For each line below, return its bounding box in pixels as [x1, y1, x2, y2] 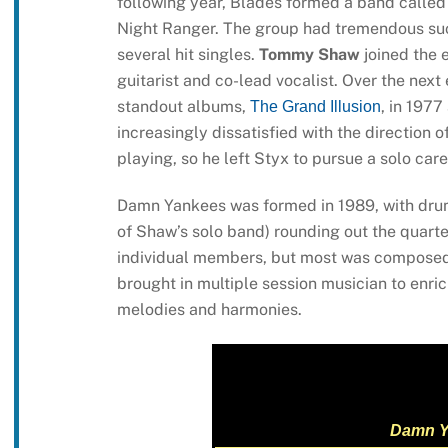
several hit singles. [116, 45, 259, 65]
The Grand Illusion [249, 98, 381, 116]
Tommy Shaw [258, 45, 360, 65]
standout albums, [116, 97, 250, 117]
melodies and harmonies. [116, 300, 302, 320]
